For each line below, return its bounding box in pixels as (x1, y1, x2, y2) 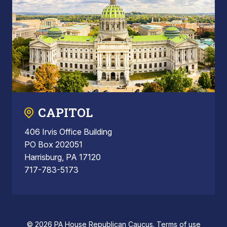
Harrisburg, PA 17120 (24, 152, 101, 163)
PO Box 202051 (24, 139, 83, 150)
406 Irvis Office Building (24, 127, 112, 137)
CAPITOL (38, 104, 93, 121)
